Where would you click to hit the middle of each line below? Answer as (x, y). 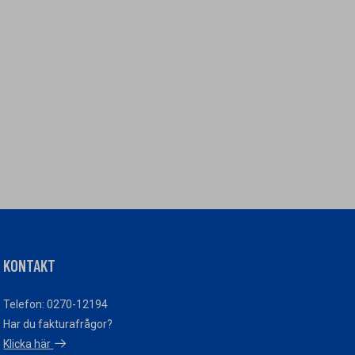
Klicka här (29, 344)
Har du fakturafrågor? (58, 324)
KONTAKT (30, 265)
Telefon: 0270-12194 (56, 304)
